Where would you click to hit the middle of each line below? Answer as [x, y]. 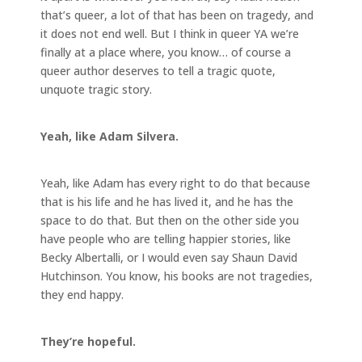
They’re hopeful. [88, 341]
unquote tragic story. [96, 89]
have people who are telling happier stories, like [166, 238]
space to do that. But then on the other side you [170, 220]
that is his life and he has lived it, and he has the [167, 201]
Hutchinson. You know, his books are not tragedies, [177, 276]
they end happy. [82, 294]
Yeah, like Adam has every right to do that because [175, 183]
